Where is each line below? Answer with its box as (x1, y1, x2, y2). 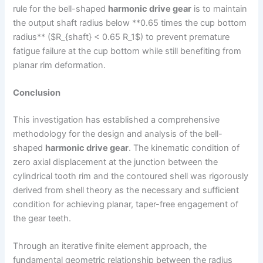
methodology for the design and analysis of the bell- (13, 129, 223, 140)
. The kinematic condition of (129, 143, 240, 154)
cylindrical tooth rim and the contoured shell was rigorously (13, 171, 249, 182)
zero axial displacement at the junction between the (13, 157, 218, 168)
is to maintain (191, 3, 248, 14)
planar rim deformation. (13, 59, 106, 70)
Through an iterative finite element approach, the (13, 241, 207, 252)
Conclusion (13, 87, 61, 99)
